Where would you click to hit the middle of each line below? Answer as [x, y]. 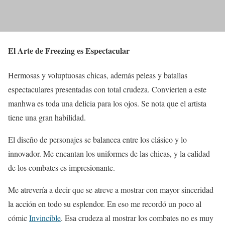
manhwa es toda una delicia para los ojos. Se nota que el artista [107, 103]
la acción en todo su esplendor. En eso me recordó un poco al [105, 204]
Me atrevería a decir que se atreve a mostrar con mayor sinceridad [111, 190]
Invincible [45, 218]
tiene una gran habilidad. [47, 118]
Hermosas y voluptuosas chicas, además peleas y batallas [98, 75]
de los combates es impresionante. [62, 168]
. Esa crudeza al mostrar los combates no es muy [137, 218]
